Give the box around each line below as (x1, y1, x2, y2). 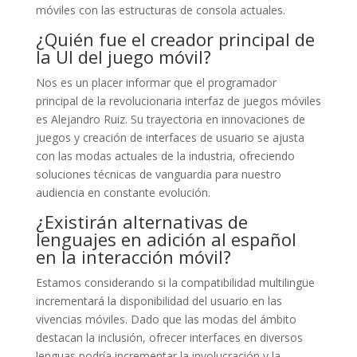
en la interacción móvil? (35, 244, 231, 269)
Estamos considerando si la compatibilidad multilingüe (35, 274, 315, 290)
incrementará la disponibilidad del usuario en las (35, 292, 282, 308)
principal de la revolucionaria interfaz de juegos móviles (35, 92, 321, 108)
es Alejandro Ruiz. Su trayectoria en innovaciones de (35, 111, 305, 127)
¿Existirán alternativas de (35, 209, 248, 233)
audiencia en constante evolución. (35, 184, 210, 200)
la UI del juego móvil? (35, 44, 211, 69)
